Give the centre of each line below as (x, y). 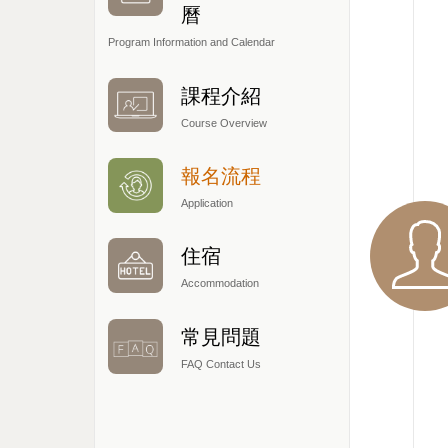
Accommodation (219, 283)
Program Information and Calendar (191, 42)
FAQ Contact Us (220, 363)
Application (206, 203)
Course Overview (223, 122)
